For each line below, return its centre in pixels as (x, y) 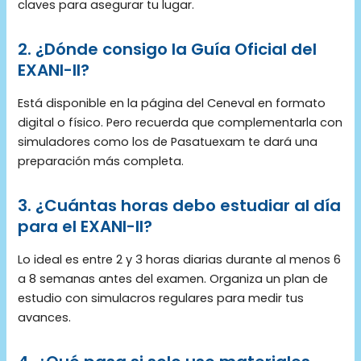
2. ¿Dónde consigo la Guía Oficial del (168, 49)
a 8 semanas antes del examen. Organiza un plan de (173, 278)
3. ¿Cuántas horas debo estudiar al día (180, 205)
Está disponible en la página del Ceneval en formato (172, 103)
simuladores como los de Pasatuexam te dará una (168, 141)
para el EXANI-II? (85, 226)
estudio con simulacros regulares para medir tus (161, 298)
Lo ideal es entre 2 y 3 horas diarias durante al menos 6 (180, 259)
